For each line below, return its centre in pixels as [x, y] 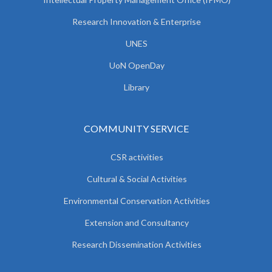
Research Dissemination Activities [137, 244]
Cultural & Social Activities [137, 178]
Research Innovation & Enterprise [137, 21]
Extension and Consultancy [137, 222]
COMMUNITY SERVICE [136, 128]
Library [137, 87]
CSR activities [137, 157]
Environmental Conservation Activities [137, 200]
